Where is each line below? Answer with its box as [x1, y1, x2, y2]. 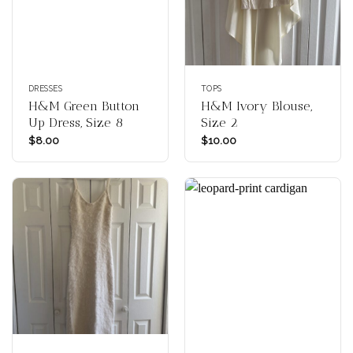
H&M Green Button [28, 98, 139, 113]
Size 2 [200, 114, 237, 130]
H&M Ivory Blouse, [200, 98, 312, 113]
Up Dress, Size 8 [28, 114, 123, 130]
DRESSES [28, 84, 63, 94]
